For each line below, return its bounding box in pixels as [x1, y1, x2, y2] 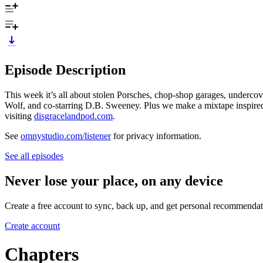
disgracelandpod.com [34, 110, 113, 121]
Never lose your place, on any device [5, 173, 223, 188]
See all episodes [5, 150, 63, 161]
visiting [5, 110, 34, 121]
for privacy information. [111, 130, 201, 141]
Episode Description [5, 62, 126, 77]
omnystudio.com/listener [21, 130, 111, 141]
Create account [5, 220, 60, 231]
